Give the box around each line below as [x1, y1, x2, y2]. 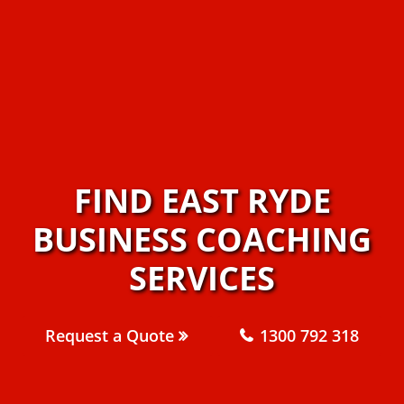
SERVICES [129, 255, 275, 300]
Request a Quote [45, 324, 179, 346]
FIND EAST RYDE [73, 178, 331, 223]
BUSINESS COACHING [32, 216, 372, 262]
